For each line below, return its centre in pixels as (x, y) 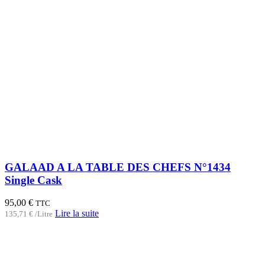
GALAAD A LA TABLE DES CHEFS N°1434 (118, 167)
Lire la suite (77, 214)
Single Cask (33, 180)
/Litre (44, 214)
